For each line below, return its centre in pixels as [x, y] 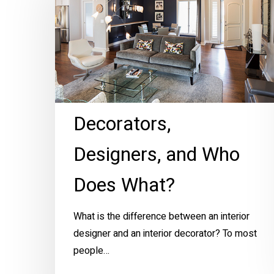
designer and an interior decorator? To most [165, 233]
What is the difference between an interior [161, 216]
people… [91, 250]
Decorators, [122, 124]
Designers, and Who [157, 154]
